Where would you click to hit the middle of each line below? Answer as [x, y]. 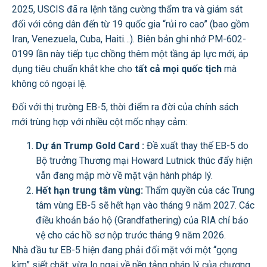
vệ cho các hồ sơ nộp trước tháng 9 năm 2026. [131, 235]
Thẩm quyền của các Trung [199, 190]
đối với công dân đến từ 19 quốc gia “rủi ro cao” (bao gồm [131, 24]
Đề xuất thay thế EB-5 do [196, 145]
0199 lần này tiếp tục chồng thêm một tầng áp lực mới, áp [130, 54]
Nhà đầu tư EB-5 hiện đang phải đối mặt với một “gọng [125, 250]
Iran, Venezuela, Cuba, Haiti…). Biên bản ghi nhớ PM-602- [129, 39]
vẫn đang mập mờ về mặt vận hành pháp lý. [124, 175]
